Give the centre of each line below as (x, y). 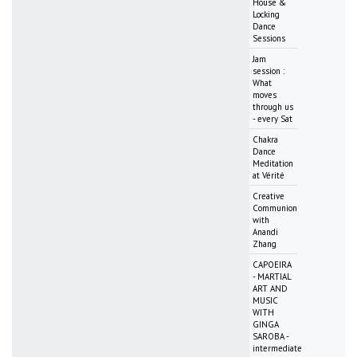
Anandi (265, 231)
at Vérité (269, 175)
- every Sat (273, 118)
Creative (269, 196)
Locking (266, 14)
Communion (275, 208)
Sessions (269, 38)
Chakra (265, 139)
